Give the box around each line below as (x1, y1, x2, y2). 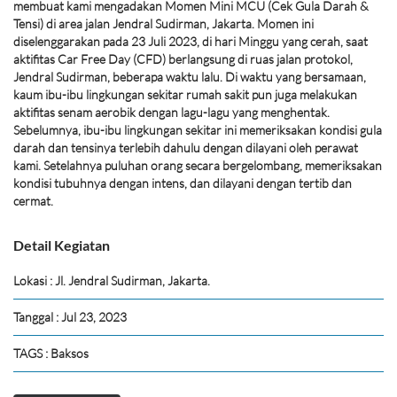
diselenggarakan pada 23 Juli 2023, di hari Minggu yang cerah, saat (13, 34, 368, 50)
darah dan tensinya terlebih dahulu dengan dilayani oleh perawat (13, 140, 358, 156)
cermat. (13, 193, 53, 209)
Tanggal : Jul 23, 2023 (13, 309, 127, 325)
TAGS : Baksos (13, 346, 89, 362)
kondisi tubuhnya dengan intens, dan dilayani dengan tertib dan (13, 175, 352, 191)
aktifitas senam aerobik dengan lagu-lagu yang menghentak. (13, 105, 330, 121)
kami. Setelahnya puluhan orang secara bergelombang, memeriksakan (13, 158, 382, 174)
